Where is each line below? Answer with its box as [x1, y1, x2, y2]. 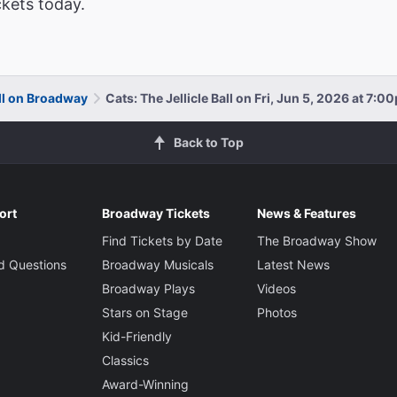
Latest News [256, 256, 330, 272]
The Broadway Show [256, 232, 377, 248]
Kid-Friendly [101, 328, 172, 344]
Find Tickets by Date [101, 232, 222, 248]
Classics [101, 352, 149, 368]
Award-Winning [101, 376, 189, 392]
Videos [256, 280, 296, 296]
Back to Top [173, 134, 244, 150]
